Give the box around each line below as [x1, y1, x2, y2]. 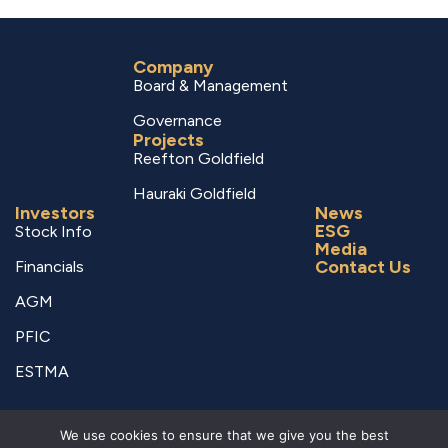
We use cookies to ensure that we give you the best [59, 427, 389, 443]
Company [133, 56, 213, 79]
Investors [15, 202, 95, 225]
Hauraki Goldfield [133, 184, 256, 204]
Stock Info [15, 222, 92, 242]
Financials [15, 257, 84, 277]
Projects [133, 129, 204, 152]
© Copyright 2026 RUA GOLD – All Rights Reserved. [15, 424, 390, 444]
